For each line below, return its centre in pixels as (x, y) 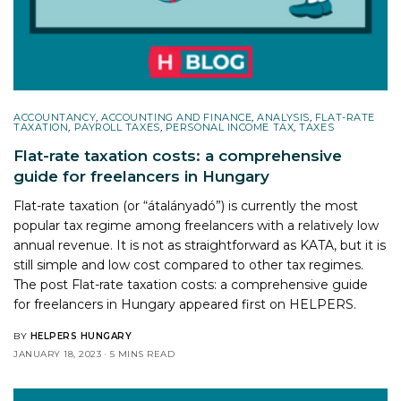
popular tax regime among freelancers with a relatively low (196, 225)
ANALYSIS (283, 117)
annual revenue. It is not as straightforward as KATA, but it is (200, 245)
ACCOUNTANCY (55, 117)
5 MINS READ (142, 354)
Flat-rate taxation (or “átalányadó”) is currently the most (186, 205)
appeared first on (233, 304)
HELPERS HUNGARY (81, 336)
